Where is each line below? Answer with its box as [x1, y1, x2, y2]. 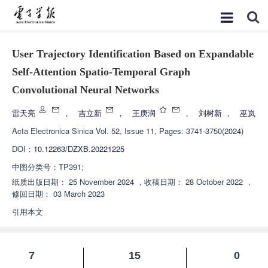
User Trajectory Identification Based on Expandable [12, 48, 254, 60]
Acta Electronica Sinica [12, 125, 93, 136]
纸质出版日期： [12, 176, 66, 187]
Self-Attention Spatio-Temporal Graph [12, 66, 190, 78]
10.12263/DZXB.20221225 [33, 143, 124, 154]
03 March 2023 [53, 188, 105, 199]
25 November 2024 [69, 176, 134, 187]
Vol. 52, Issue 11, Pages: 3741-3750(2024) [96, 125, 243, 136]
